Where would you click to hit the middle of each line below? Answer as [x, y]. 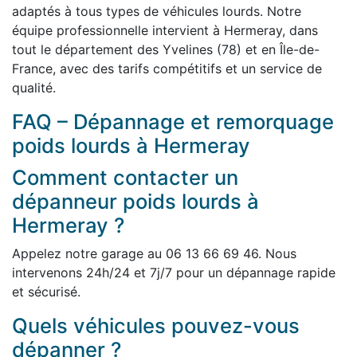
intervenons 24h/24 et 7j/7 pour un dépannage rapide [174, 273]
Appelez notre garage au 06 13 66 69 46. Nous [154, 253]
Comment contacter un [125, 177]
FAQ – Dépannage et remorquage [173, 122]
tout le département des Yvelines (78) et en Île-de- [166, 49]
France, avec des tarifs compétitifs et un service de [167, 69]
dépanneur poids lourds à [135, 201]
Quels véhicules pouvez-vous [156, 326]
